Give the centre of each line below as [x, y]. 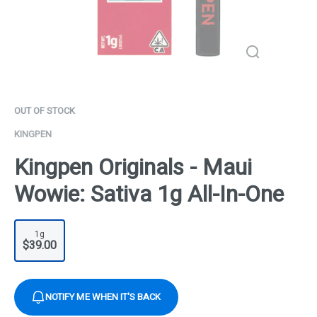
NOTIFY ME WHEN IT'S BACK [103, 297]
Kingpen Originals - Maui [133, 168]
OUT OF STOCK [45, 111]
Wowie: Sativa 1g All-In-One [149, 195]
